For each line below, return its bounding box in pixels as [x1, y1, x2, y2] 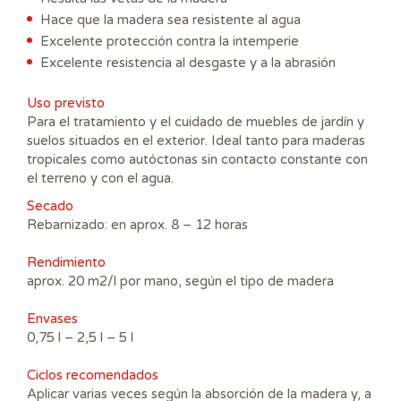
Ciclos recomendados [27, 366, 158, 383]
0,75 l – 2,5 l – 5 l [27, 328, 133, 346]
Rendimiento [27, 253, 106, 270]
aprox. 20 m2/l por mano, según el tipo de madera [27, 272, 334, 289]
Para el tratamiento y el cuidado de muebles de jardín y [27, 113, 364, 130]
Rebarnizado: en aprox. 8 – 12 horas [27, 216, 248, 233]
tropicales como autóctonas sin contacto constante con [27, 150, 368, 167]
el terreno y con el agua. [27, 169, 174, 186]
